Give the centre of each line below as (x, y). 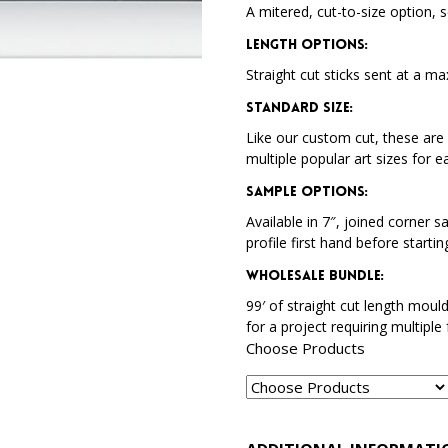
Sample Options (306, 192)
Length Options (306, 45)
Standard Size (298, 108)
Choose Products (306, 348)
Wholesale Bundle (314, 276)
